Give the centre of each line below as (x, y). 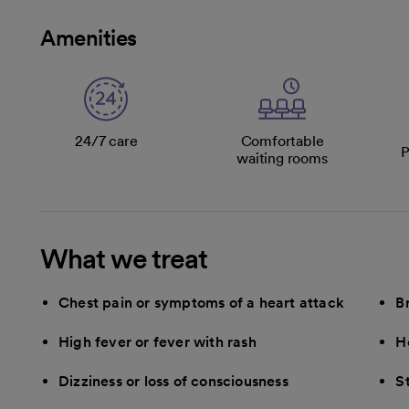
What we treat (124, 258)
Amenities (89, 37)
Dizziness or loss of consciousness (173, 381)
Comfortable (282, 141)
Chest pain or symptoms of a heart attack (201, 302)
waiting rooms (282, 158)
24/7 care (106, 141)
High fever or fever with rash (157, 341)
